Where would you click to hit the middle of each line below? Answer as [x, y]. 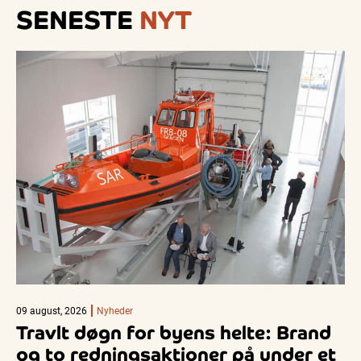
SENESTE [78, 21]
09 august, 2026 [52, 311]
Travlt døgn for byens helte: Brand [174, 333]
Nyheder [115, 311]
